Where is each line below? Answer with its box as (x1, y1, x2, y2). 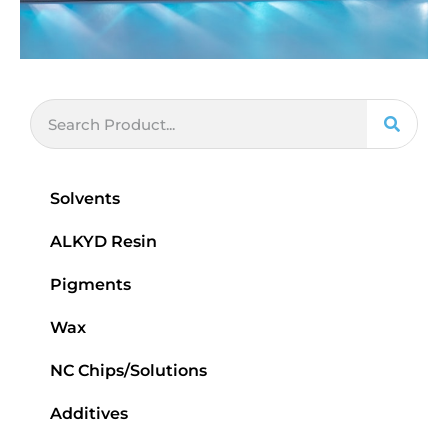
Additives (50, 404, 128, 423)
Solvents (50, 189, 120, 208)
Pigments (50, 275, 131, 294)
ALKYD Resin (50, 232, 157, 251)
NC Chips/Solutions (50, 361, 207, 380)
